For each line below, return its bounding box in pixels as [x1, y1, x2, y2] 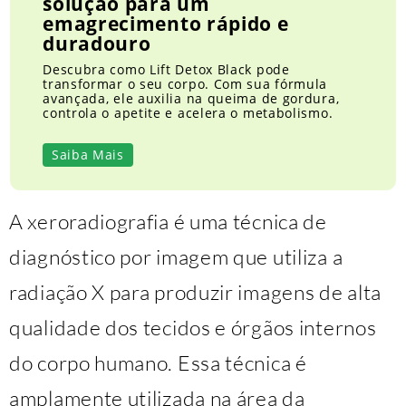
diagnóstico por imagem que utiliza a [9, 244, 343, 270]
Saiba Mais [51, 146, 124, 164]
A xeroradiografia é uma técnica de [9, 208, 327, 235]
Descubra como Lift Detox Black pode [43, 61, 290, 79]
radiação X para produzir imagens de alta [9, 279, 382, 305]
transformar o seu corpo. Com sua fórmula [43, 75, 328, 93]
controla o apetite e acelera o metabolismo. [43, 104, 333, 122]
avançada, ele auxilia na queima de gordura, [43, 90, 340, 108]
